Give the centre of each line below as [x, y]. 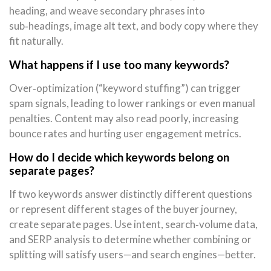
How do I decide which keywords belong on [119, 158]
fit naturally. [36, 41]
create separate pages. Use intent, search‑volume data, [133, 224]
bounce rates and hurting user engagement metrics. [125, 134]
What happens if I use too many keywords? [119, 65]
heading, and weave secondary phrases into [107, 11]
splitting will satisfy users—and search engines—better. [132, 255]
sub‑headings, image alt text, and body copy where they [134, 26]
